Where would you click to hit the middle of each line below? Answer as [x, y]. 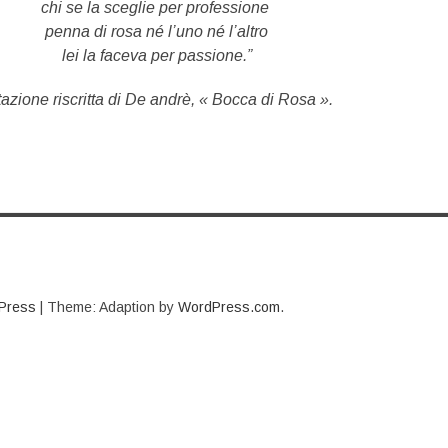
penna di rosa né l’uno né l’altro [157, 31]
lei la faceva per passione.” [156, 55]
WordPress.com [228, 307]
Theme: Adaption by [112, 307]
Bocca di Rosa [263, 99]
